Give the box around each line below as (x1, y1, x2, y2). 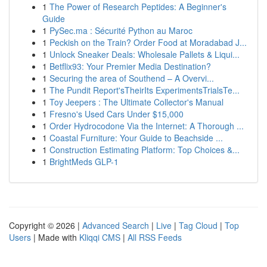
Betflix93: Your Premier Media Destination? (49, 60, 211, 72)
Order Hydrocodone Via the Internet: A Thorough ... (49, 120, 244, 132)
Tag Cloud (179, 219, 218, 231)
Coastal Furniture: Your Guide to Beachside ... (49, 132, 223, 144)
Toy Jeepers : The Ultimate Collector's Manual (49, 96, 223, 108)
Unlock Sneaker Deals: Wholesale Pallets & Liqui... (49, 48, 240, 60)
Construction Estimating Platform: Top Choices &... (49, 144, 240, 156)
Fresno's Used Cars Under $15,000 (49, 108, 184, 120)
